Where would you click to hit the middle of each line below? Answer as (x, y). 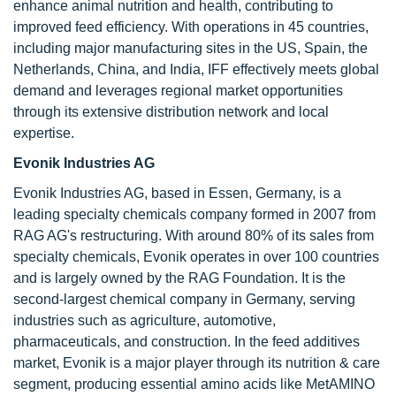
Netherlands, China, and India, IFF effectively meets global (196, 69)
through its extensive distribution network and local (171, 112)
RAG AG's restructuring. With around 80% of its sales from (194, 236)
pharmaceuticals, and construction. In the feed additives (187, 342)
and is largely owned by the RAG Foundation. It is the (179, 278)
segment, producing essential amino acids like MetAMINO (194, 384)
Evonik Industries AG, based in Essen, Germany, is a (177, 193)
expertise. (44, 133)
